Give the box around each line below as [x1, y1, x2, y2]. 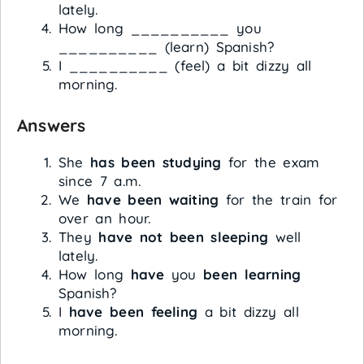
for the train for [219, 190, 338, 208]
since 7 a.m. [58, 171, 141, 189]
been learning [203, 265, 301, 283]
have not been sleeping [98, 227, 269, 245]
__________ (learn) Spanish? [58, 38, 275, 55]
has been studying [90, 153, 222, 171]
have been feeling [68, 302, 198, 320]
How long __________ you [58, 19, 262, 37]
